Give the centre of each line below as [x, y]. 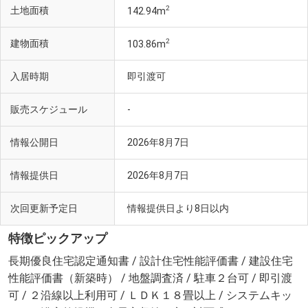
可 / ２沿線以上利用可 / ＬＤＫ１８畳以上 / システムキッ [150, 295]
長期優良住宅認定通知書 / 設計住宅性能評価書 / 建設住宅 [151, 261]
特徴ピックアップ [58, 239]
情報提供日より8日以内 [178, 209]
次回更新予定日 [44, 209]
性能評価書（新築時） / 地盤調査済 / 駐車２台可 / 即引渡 [150, 278]
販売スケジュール [49, 110]
